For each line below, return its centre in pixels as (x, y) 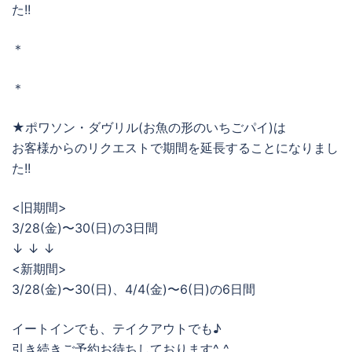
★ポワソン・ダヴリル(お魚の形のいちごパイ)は (149, 128)
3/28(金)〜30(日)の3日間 (85, 228)
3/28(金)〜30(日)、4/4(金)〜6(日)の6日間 (134, 290)
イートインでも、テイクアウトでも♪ (117, 329)
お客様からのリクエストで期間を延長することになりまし (175, 148)
